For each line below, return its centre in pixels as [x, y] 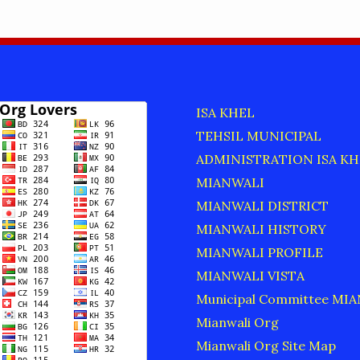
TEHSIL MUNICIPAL [259, 136]
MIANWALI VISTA [250, 276]
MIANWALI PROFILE [260, 253]
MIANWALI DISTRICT [262, 206]
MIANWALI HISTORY [261, 229]
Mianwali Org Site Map [266, 346]
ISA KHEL [225, 113]
